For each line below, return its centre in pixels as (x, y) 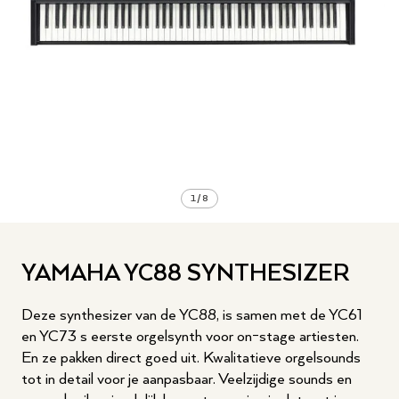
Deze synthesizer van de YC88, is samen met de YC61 (192, 315)
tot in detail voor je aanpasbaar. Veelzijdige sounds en (187, 379)
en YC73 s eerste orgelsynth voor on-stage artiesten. (190, 337)
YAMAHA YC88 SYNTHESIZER (186, 274)
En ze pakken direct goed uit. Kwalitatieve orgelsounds (191, 358)
